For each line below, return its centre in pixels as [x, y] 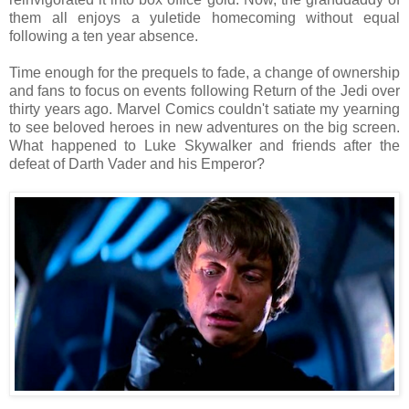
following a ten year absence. [104, 37]
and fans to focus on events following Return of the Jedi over [204, 91]
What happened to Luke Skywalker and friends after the [204, 146]
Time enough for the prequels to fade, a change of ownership [204, 73]
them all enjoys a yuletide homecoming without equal [204, 18]
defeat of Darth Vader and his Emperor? [137, 164]
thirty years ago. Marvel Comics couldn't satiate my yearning [204, 110]
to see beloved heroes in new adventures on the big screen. [204, 128]
